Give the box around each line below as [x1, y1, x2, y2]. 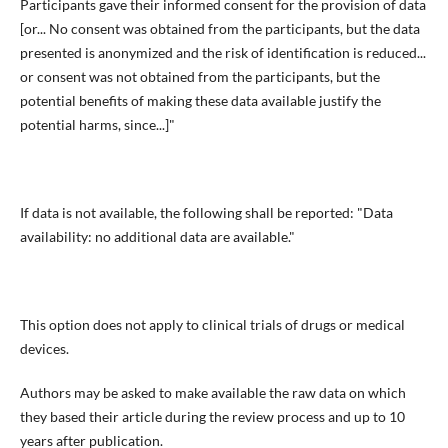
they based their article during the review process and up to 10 [19, 408, 405, 426]
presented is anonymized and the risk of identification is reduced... [19, 43, 426, 61]
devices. [19, 340, 69, 358]
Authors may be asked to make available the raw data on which [19, 384, 406, 402]
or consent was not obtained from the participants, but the [19, 67, 380, 85]
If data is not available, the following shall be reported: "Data [19, 204, 393, 222]
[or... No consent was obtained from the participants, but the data [19, 19, 420, 37]
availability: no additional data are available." [19, 228, 295, 246]
